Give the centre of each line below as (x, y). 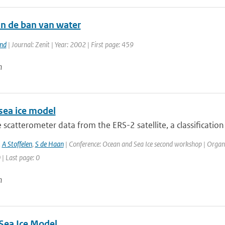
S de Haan (49, 144)
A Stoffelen (17, 144)
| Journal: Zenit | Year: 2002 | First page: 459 (70, 44)
